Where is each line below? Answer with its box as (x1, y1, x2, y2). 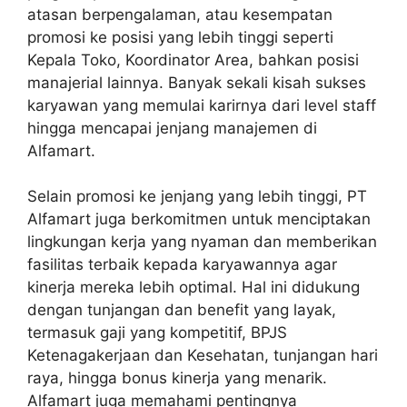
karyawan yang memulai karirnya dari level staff (27, 95, 376, 114)
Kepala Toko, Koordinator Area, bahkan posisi (27, 50, 359, 69)
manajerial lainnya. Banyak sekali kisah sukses (27, 73, 366, 92)
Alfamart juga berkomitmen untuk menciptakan (27, 210, 371, 229)
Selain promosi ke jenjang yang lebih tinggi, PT (27, 187, 367, 206)
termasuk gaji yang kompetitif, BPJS (27, 323, 287, 342)
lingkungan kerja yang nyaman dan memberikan (27, 233, 377, 252)
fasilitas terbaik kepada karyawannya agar (27, 255, 337, 274)
